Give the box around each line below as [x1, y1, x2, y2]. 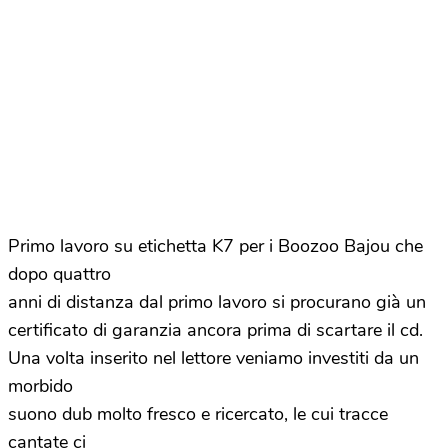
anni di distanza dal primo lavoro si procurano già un [8, 290, 426, 314]
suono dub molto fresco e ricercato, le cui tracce [8, 402, 388, 426]
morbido [8, 374, 73, 398]
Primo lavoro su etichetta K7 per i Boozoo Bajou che [8, 234, 423, 258]
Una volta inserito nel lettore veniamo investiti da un [8, 346, 419, 370]
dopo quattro [8, 262, 111, 286]
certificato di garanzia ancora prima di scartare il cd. [8, 318, 423, 342]
